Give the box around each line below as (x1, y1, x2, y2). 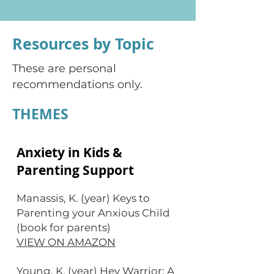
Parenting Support (17, 161, 134, 179)
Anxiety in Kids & (17, 144, 122, 161)
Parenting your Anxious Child (17, 207, 170, 219)
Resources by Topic (12, 33, 154, 54)
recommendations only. (12, 78, 143, 91)
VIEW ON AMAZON (17, 236, 116, 248)
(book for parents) (17, 221, 111, 234)
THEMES (12, 104, 68, 124)
